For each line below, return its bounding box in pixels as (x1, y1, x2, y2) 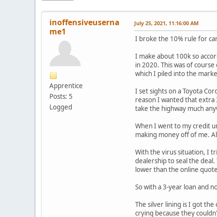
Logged (49, 102, 72, 111)
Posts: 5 (49, 92, 73, 101)
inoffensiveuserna (49, 16, 120, 28)
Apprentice (49, 81, 83, 90)
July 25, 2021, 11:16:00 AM (134, 19, 199, 27)
